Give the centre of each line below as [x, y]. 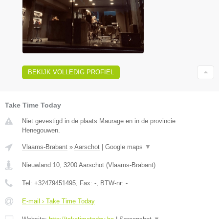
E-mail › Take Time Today [58, 201]
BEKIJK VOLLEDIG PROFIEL [71, 72]
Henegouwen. [41, 130]
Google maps [125, 147]
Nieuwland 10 [41, 165]
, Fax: [85, 183]
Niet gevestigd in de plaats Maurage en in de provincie [99, 121]
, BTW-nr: [111, 183]
